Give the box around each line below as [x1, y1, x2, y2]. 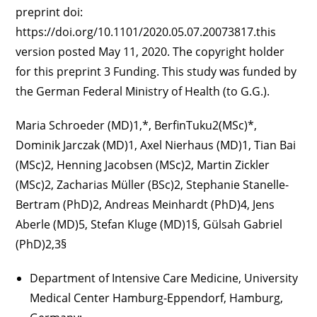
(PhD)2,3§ [16, 236, 67, 253]
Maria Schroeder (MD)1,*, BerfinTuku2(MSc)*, [16, 117, 258, 134]
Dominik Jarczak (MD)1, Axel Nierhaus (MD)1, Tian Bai [16, 137, 296, 154]
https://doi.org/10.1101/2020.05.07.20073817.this [16, 24, 277, 40]
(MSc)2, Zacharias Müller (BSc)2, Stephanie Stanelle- [16, 177, 289, 193]
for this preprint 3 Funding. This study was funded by [16, 64, 297, 80]
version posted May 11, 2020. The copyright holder [16, 44, 285, 60]
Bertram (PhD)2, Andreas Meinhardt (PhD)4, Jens [16, 197, 275, 213]
